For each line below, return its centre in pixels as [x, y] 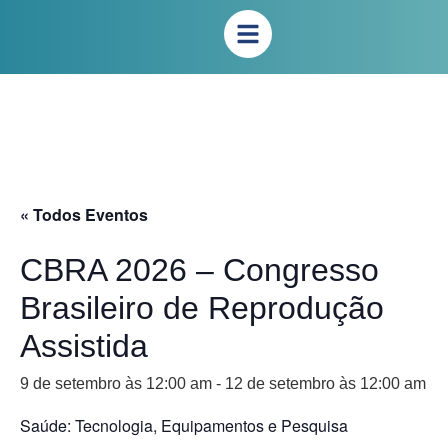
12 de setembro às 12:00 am [325, 383]
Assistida [84, 346]
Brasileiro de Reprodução [202, 308]
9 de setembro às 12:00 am [116, 383]
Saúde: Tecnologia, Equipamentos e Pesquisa [184, 425]
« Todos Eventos [84, 214]
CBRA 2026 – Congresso [199, 270]
